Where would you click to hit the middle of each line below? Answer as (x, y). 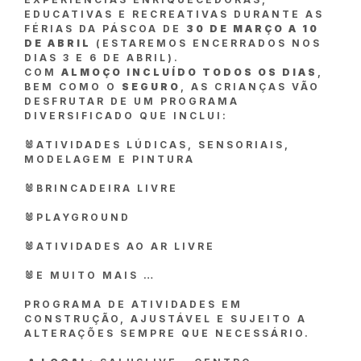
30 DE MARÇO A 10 (253, 29)
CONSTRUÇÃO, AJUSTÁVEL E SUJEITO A (166, 319)
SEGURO (151, 87)
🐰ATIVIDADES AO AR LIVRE (120, 247)
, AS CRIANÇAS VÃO (250, 87)
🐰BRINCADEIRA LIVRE (101, 189)
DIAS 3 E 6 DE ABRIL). (102, 58)
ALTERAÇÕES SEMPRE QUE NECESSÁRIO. (167, 334)
